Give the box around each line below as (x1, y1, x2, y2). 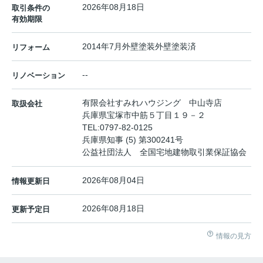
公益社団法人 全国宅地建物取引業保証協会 (82, 147, 247, 157)
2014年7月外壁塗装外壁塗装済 (82, 41, 196, 51)
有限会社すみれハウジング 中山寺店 (82, 97, 222, 107)
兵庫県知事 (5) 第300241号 (82, 134, 183, 144)
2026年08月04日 (82, 175, 144, 185)
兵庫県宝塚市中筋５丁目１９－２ (82, 110, 208, 120)
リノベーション (12, 70, 65, 80)
